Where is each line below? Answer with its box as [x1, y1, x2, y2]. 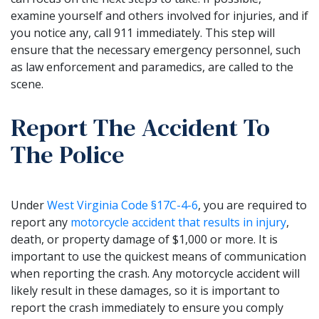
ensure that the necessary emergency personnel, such [11, 41, 300, 58]
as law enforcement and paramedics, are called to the [11, 58, 293, 75]
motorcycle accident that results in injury [70, 214, 286, 230]
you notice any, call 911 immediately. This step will [11, 24, 275, 41]
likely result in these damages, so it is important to [11, 282, 280, 298]
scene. [11, 75, 43, 92]
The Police [11, 137, 125, 172]
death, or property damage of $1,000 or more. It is [11, 231, 278, 247]
